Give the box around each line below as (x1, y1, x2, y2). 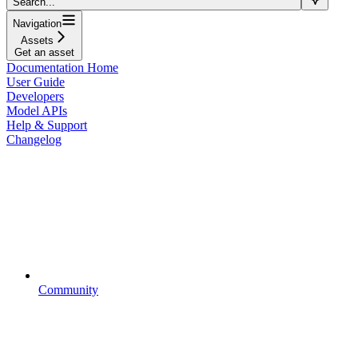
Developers (6, 89, 64, 103)
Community (38, 282, 98, 296)
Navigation (13, 17, 62, 30)
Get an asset (14, 46, 74, 58)
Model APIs (6, 103, 67, 117)
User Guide (6, 74, 65, 89)
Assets (21, 34, 54, 46)
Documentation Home (6, 60, 118, 74)
